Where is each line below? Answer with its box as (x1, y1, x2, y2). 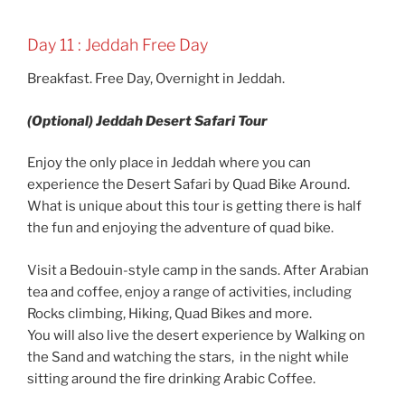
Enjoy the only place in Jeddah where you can (27, 155, 311, 172)
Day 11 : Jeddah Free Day (27, 34, 208, 54)
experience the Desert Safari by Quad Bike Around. (27, 176, 350, 193)
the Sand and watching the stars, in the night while (27, 348, 349, 365)
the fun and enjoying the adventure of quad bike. (27, 220, 334, 237)
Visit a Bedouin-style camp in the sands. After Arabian (27, 261, 369, 278)
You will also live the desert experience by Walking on (27, 326, 365, 344)
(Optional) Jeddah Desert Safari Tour (27, 112, 268, 129)
